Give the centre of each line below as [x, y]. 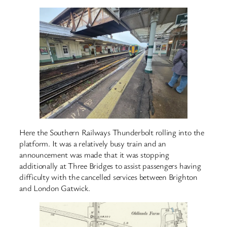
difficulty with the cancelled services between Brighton [108, 177]
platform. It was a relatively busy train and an [93, 144]
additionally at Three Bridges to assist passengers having [110, 166]
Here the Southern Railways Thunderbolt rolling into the [112, 133]
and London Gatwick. [55, 188]
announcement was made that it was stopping [94, 155]
